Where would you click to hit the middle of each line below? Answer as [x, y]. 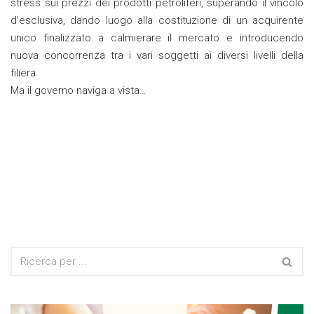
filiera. [25, 73]
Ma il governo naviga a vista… [78, 91]
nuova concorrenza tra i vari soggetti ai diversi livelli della [157, 56]
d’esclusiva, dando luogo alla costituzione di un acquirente [157, 21]
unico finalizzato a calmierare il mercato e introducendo [157, 38]
